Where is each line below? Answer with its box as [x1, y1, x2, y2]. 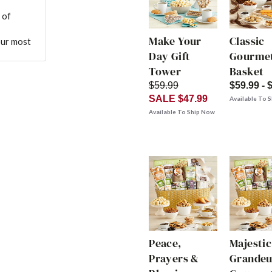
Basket [229, 64, 264, 80]
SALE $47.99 [149, 93, 208, 104]
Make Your [149, 33, 202, 49]
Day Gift [149, 49, 191, 64]
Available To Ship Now [149, 108, 216, 116]
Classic [229, 33, 265, 49]
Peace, [149, 236, 182, 251]
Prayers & [149, 251, 199, 267]
